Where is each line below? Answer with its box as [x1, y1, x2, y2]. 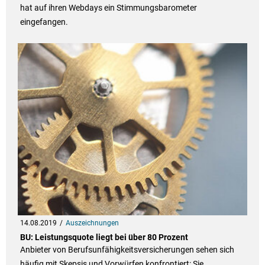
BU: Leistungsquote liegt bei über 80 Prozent [20, 232, 188, 243]
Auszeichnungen [65, 219, 119, 228]
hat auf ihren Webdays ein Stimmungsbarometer [20, 3, 197, 13]
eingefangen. [20, 17, 68, 27]
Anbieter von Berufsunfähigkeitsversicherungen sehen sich [20, 245, 234, 255]
